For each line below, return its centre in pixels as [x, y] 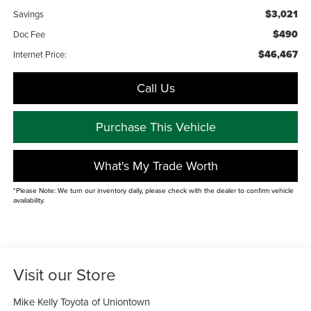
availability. [28, 200]
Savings [28, 14]
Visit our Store [64, 274]
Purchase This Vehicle [155, 126]
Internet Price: [40, 54]
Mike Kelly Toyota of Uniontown [81, 301]
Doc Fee [29, 34]
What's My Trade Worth [155, 165]
